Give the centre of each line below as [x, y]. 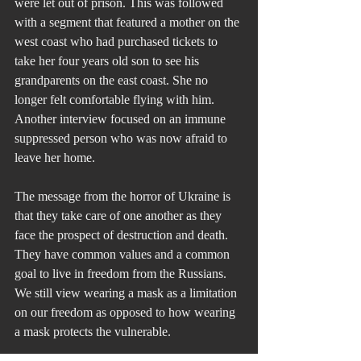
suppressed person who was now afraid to [122, 138]
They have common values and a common [124, 254]
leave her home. [55, 157]
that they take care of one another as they [120, 215]
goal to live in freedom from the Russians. [122, 273]
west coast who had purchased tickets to [118, 41]
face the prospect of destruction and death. [123, 234]
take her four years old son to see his [108, 60]
